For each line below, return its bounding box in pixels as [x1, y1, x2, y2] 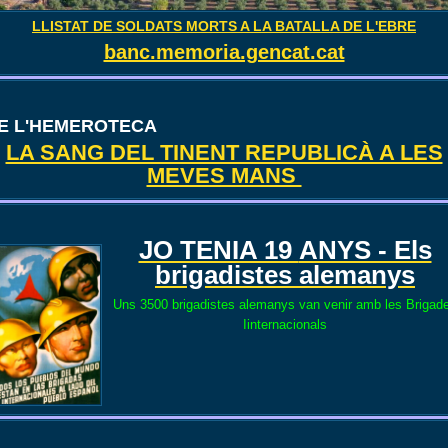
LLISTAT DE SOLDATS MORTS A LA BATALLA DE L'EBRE [32, 17, 416, 34]
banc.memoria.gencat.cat [103, 40, 345, 63]
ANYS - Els [298, 234, 432, 265]
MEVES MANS [146, 162, 302, 188]
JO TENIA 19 [138, 234, 299, 265]
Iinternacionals [243, 316, 327, 332]
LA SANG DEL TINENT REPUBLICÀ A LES [5, 139, 443, 165]
